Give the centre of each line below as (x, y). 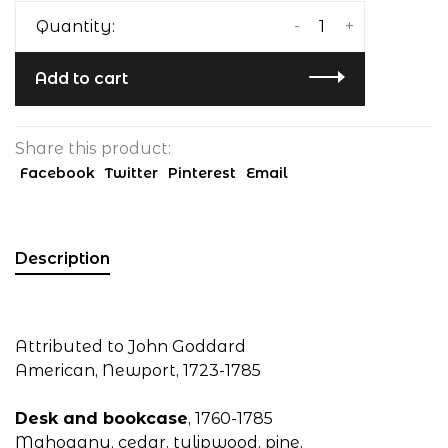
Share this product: (93, 148)
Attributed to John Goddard (130, 346)
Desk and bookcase (101, 418)
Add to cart (81, 78)
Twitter (131, 173)
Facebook (57, 173)
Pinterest (202, 173)
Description (62, 258)
